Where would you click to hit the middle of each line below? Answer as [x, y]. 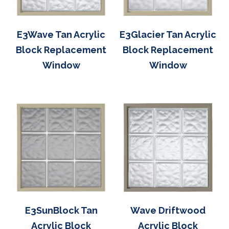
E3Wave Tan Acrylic [61, 34]
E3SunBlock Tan [61, 210]
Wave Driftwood [168, 210]
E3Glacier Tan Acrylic [168, 34]
